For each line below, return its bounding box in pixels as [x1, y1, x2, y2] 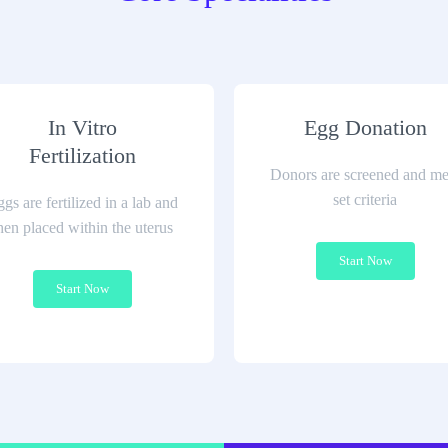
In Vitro [48, 115, 118, 140]
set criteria [333, 191, 398, 208]
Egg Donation [303, 115, 427, 140]
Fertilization [29, 143, 137, 168]
